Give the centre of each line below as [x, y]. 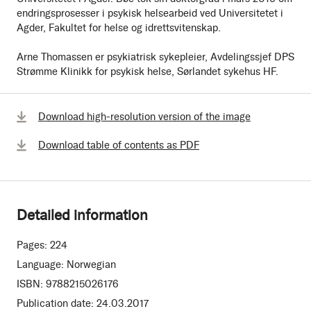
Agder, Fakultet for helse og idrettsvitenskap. [119, 27]
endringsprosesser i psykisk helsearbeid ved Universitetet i [150, 13]
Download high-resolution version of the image [144, 116]
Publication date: [55, 303]
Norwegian [91, 264]
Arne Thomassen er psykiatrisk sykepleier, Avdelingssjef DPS [155, 57]
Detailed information [82, 215]
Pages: [32, 245]
